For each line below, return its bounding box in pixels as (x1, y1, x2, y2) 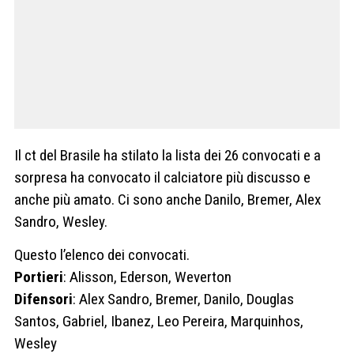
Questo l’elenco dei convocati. (14, 245, 190, 264)
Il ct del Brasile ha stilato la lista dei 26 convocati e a (14, 146, 321, 165)
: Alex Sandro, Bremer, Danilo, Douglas (73, 289, 294, 308)
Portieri (14, 267, 63, 286)
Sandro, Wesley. (14, 213, 107, 232)
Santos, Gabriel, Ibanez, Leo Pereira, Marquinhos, (14, 311, 303, 330)
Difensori (14, 289, 73, 308)
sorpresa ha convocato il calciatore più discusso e (14, 168, 311, 187)
